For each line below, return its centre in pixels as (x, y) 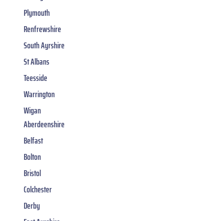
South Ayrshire (44, 45)
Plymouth (37, 13)
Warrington (39, 94)
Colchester (38, 189)
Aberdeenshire (44, 124)
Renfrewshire (42, 29)
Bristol (32, 173)
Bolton (32, 157)
